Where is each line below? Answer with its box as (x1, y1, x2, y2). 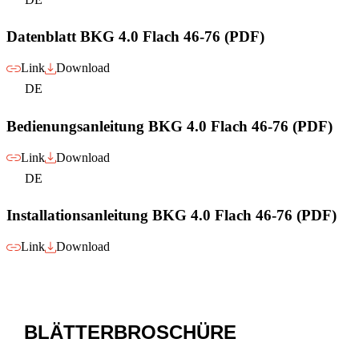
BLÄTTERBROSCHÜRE (24, 321, 237, 343)
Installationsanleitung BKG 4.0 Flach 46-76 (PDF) (6, 207, 337, 224)
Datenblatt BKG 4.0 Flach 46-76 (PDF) (6, 28, 264, 46)
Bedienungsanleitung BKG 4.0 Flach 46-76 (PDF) (6, 117, 333, 135)
